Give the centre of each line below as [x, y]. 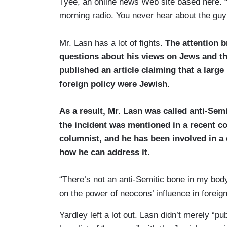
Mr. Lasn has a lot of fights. [112, 43]
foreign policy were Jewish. [115, 84]
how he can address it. [105, 152]
